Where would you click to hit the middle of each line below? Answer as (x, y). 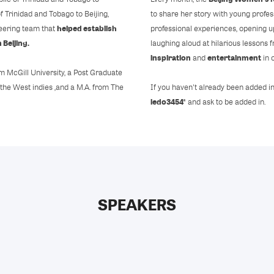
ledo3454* (168, 102)
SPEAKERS (137, 204)
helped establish (87, 28)
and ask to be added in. (225, 102)
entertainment (234, 57)
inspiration (170, 57)
